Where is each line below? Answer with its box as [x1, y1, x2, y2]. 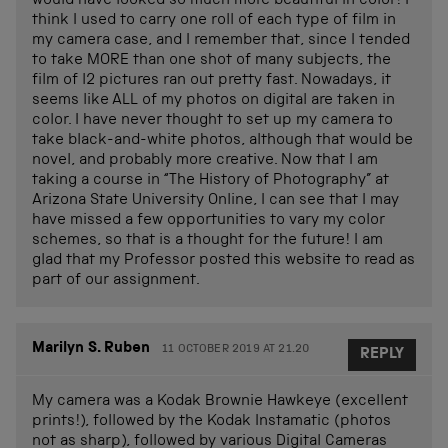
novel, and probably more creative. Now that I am [32, 152, 378, 169]
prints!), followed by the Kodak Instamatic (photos [32, 413, 391, 430]
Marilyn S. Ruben [32, 340, 150, 357]
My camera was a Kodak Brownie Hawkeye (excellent [32, 393, 408, 410]
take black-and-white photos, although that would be [32, 132, 413, 149]
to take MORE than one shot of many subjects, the [32, 52, 391, 69]
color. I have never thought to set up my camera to [32, 112, 393, 129]
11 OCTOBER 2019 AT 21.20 [162, 343, 310, 356]
